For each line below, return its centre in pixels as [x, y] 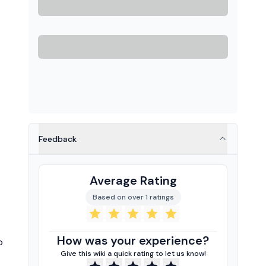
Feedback [58, 139]
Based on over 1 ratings [133, 197]
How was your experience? [133, 240]
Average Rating [133, 180]
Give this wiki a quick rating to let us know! [133, 254]
